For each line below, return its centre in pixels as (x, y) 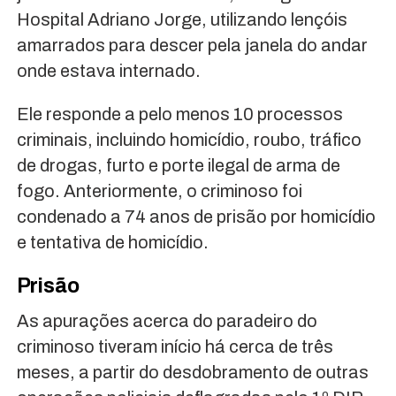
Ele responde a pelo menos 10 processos (179, 114)
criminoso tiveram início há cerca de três (175, 347)
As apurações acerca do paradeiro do (167, 321)
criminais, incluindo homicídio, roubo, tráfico (189, 140)
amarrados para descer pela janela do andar (192, 46)
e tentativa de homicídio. (112, 243)
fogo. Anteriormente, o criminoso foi (159, 191)
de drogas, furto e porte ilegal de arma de (178, 166)
